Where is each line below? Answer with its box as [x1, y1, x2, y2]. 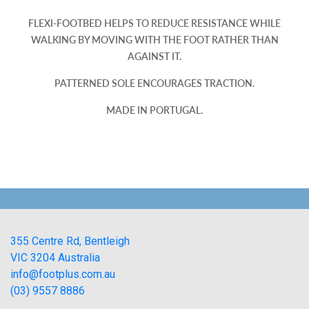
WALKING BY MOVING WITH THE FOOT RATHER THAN [30, 34, 279, 46]
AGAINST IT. [128, 50, 181, 63]
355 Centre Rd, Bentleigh [10, 235, 130, 248]
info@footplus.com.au [10, 268, 115, 281]
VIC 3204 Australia [10, 251, 100, 265]
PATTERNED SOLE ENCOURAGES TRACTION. [54, 77, 255, 90]
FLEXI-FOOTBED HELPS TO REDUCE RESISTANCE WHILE [28, 17, 281, 30]
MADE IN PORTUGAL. [106, 104, 203, 117]
